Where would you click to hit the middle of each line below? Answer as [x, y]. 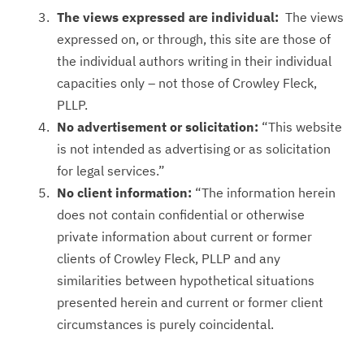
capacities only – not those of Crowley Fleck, [187, 83]
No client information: [124, 193]
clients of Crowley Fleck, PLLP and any [169, 258]
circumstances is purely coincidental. [165, 324]
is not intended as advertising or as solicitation [194, 149]
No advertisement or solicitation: [158, 127]
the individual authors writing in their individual [194, 61]
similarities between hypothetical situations [186, 280]
